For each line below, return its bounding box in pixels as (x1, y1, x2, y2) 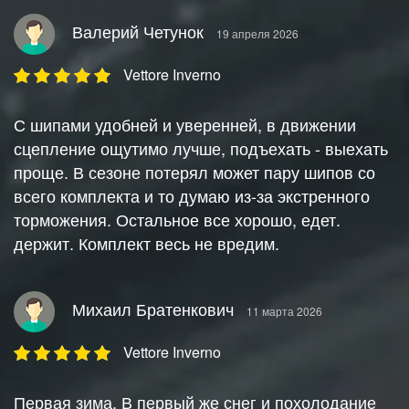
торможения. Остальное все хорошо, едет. (14, 207, 341, 232)
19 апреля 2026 (216, 25, 299, 41)
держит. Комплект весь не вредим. (14, 231, 279, 256)
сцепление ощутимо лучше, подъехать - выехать (14, 136, 388, 161)
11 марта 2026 (246, 302, 322, 319)
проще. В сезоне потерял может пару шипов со (14, 160, 375, 184)
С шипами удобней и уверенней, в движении (14, 112, 356, 137)
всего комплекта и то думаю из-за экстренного (14, 184, 370, 208)
